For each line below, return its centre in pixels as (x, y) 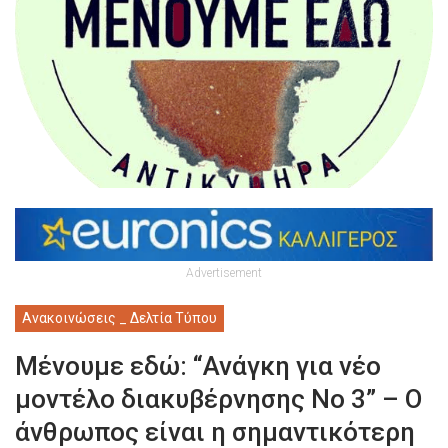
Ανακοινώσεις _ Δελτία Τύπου (119, 317)
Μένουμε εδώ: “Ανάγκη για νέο (198, 365)
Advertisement (224, 272)
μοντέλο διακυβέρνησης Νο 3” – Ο (218, 398)
